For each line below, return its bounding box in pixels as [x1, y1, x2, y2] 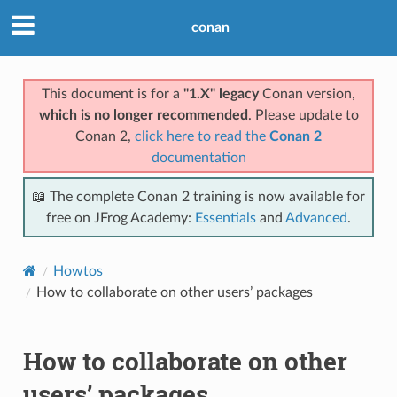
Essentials [195, 210, 256, 225]
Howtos [52, 263, 103, 278]
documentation [151, 150, 246, 165]
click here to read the [135, 128, 269, 144]
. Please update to [247, 107, 359, 122]
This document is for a [42, 86, 183, 101]
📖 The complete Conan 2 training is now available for [32, 189, 365, 204]
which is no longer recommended [38, 107, 248, 122]
